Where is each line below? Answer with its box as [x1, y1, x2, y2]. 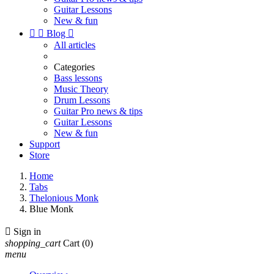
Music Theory [54, 84, 108, 94]
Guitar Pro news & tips [54, 106, 143, 116]
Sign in [13, 226, 41, 237]
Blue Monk [29, 204, 73, 214]
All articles [54, 40, 95, 50]
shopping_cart [5, 238, 61, 248]
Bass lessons [54, 73, 102, 83]
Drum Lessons [54, 95, 110, 105]
